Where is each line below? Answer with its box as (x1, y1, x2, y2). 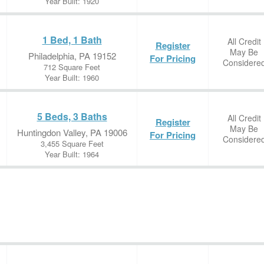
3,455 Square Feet (40, 138, 104, 149)
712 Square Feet (44, 61, 100, 72)
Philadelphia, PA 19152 (28, 49, 116, 62)
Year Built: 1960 (45, 72, 99, 83)
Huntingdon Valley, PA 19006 (16, 126, 127, 138)
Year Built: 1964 (45, 148, 99, 160)
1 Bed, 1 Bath (42, 33, 102, 47)
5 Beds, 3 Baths (37, 110, 107, 123)
